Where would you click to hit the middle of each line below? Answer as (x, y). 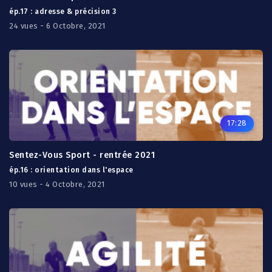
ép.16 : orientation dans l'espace (71, 170)
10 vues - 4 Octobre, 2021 (57, 184)
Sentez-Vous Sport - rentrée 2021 (82, 155)
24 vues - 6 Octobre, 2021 (57, 26)
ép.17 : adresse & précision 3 (63, 12)
